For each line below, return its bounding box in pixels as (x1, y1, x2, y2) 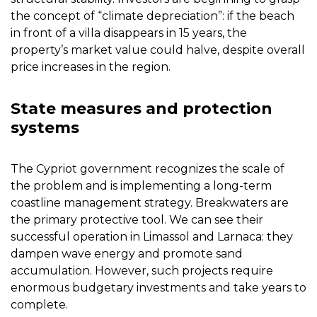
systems (11, 118, 79, 138)
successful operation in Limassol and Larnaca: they (11, 230, 293, 244)
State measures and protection (11, 99, 272, 119)
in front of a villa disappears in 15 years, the (11, 26, 247, 40)
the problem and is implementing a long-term (11, 179, 272, 193)
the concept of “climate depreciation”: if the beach (11, 9, 294, 23)
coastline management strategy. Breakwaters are (11, 196, 289, 210)
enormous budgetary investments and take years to (11, 281, 306, 295)
